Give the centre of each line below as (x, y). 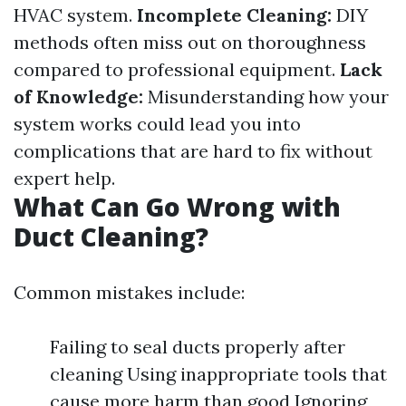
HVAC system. (75, 15)
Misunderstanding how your (266, 97)
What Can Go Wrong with (177, 207)
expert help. (64, 178)
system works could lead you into (157, 124)
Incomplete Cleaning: (234, 15)
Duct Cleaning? (111, 237)
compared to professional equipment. (177, 69)
